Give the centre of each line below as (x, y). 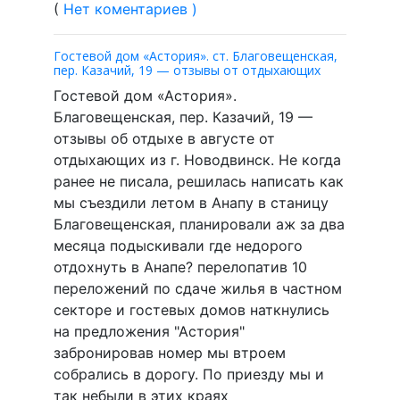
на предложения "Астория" (149, 331)
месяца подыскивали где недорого (178, 245)
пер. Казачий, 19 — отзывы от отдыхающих (187, 70)
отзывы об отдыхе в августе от (164, 138)
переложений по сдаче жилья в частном (198, 288)
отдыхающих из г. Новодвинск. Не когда (197, 159)
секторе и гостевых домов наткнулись (192, 309)
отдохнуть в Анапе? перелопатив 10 (180, 267)
